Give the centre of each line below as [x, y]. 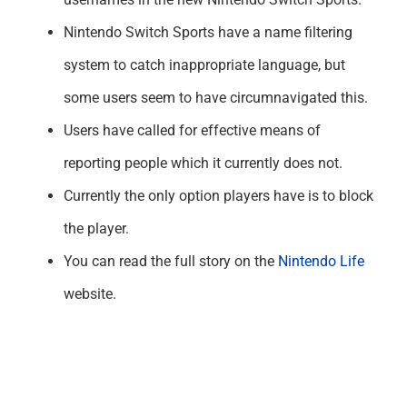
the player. [96, 228]
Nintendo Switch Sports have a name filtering [208, 32]
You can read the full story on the [170, 261]
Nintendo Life [321, 261]
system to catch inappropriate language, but [204, 65]
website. [89, 293]
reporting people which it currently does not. [203, 163]
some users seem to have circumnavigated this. [215, 97]
